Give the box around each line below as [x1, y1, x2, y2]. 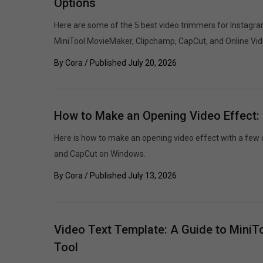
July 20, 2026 [128, 58, 177, 68]
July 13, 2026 [128, 170, 177, 180]
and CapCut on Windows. [54, 149, 146, 159]
